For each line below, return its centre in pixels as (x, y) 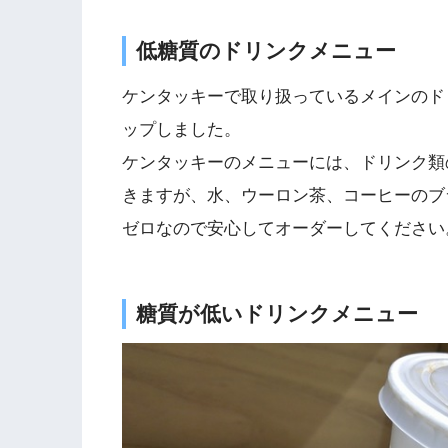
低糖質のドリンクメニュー (266, 51)
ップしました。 (181, 130)
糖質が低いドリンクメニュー (277, 313)
